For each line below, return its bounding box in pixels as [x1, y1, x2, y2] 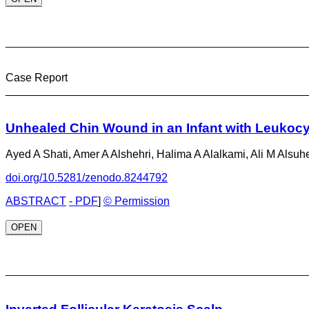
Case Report [6, 72, 68, 83]
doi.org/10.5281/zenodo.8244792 [6, 172, 168, 184]
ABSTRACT [6, 195, 66, 208]
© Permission [103, 195, 170, 208]
